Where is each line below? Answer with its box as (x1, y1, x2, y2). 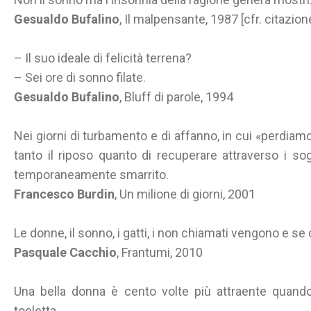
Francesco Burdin (14, 187, 115, 201)
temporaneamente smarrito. (14, 167, 169, 182)
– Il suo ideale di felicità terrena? (14, 51, 192, 65)
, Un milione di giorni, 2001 (115, 187, 255, 201)
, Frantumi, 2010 (117, 245, 203, 260)
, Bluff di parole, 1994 (119, 90, 233, 104)
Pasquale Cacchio (14, 245, 117, 260)
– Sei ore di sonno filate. (14, 70, 146, 85)
